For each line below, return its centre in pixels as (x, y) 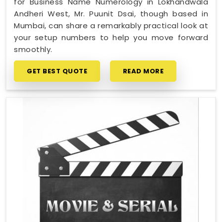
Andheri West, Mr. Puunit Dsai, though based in (111, 13)
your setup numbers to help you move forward (111, 37)
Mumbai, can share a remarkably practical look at (111, 25)
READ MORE (143, 71)
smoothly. (33, 49)
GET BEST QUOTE (57, 71)
